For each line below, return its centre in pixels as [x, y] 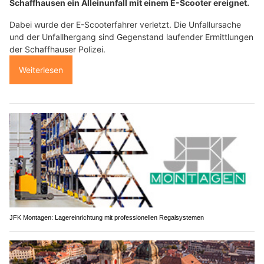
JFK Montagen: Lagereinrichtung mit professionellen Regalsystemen [107, 217]
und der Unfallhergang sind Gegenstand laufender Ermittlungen [131, 37]
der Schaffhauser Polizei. [57, 49]
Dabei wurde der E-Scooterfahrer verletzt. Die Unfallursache [125, 25]
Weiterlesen [41, 70]
